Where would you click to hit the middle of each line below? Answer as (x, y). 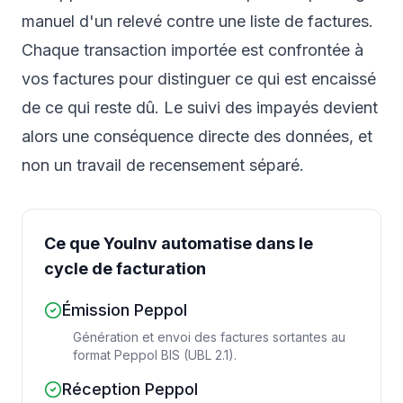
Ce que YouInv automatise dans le (179, 244)
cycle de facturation (125, 269)
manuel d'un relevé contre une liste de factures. (197, 22)
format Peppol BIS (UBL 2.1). (155, 355)
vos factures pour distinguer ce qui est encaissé (199, 79)
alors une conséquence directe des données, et (197, 137)
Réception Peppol (130, 390)
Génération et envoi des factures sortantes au (209, 337)
